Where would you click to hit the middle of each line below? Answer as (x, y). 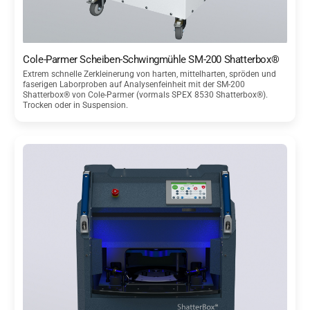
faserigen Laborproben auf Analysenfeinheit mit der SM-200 (134, 85)
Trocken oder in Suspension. (76, 106)
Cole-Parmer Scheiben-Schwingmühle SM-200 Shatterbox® (151, 60)
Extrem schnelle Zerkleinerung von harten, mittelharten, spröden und (150, 74)
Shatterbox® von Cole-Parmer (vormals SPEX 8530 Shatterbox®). (146, 95)
